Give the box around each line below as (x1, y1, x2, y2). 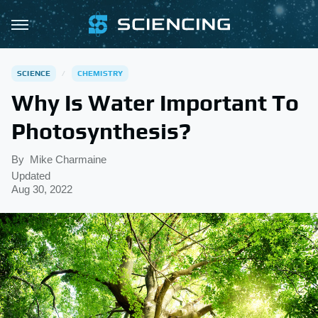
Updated (11, 170, 50, 182)
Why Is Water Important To (11, 89, 299, 116)
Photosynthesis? (11, 118, 191, 144)
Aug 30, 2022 (11, 183, 72, 195)
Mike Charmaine (30, 153, 106, 165)
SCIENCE (17, 69, 51, 77)
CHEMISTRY (77, 69, 124, 77)
